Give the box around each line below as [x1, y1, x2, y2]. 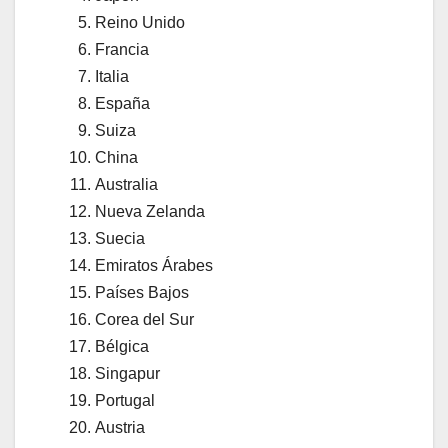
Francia [95, 40, 149, 58]
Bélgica [95, 337, 153, 355]
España [95, 94, 150, 112]
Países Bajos [95, 283, 189, 301]
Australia [95, 175, 162, 193]
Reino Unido [95, 13, 185, 31]
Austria [95, 418, 149, 436]
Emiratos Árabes [95, 256, 217, 274]
